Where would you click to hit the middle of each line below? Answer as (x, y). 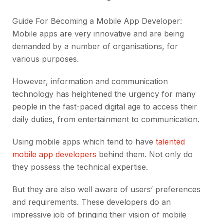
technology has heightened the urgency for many (104, 94)
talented (170, 142)
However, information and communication (90, 82)
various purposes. (45, 59)
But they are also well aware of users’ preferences (106, 190)
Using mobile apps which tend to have (84, 142)
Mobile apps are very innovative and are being (98, 34)
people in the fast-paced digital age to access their (105, 107)
